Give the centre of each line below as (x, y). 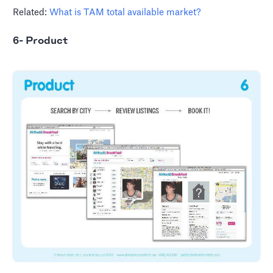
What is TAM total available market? (126, 12)
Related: (31, 12)
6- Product (41, 41)
